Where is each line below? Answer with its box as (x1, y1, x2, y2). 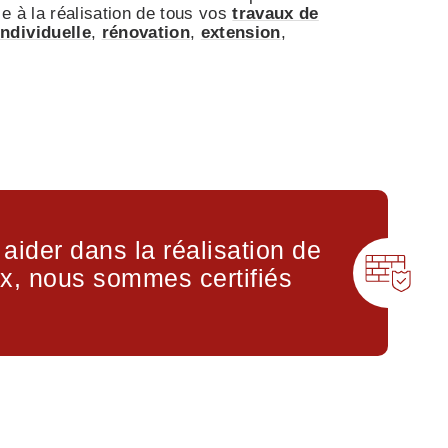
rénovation (101, 23, 190, 42)
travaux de (232, 4, 319, 23)
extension (200, 23, 281, 42)
